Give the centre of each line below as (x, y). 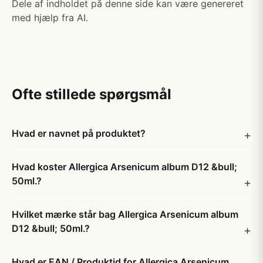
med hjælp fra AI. (50, 18)
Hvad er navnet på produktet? (79, 133)
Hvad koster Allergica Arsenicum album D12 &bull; (124, 167)
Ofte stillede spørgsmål (92, 94)
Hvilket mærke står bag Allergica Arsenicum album (125, 214)
